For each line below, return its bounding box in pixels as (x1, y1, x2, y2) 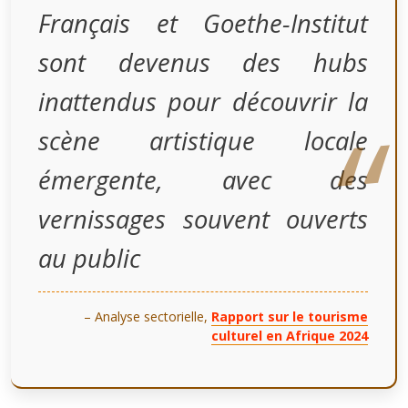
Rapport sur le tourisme (211, 307, 368, 325)
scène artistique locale (38, 123, 368, 158)
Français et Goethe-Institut (38, 5, 368, 40)
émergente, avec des (38, 162, 368, 197)
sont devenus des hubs (38, 45, 368, 79)
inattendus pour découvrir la (38, 84, 368, 118)
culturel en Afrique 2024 (211, 326, 368, 344)
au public (38, 240, 140, 275)
